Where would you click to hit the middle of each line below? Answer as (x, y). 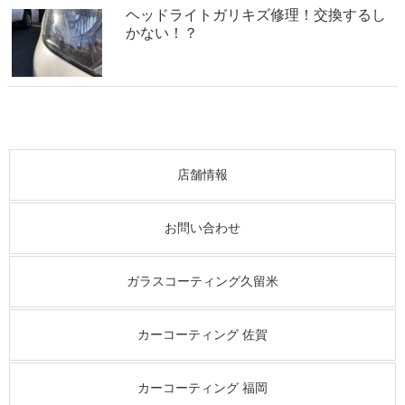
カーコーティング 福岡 (202, 387)
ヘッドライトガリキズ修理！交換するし (256, 15)
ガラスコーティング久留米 (202, 281)
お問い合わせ (202, 227)
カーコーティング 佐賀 (202, 334)
